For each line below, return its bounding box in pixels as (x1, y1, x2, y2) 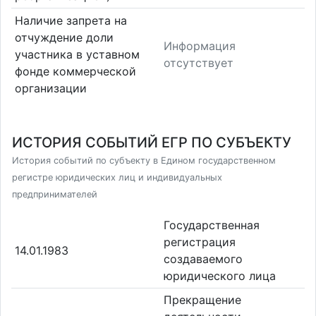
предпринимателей (12, 189, 97, 200)
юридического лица (164, 268, 276, 283)
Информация (164, 38, 236, 53)
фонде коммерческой (14, 63, 136, 78)
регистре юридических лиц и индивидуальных (12, 172, 222, 183)
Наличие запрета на (14, 13, 127, 28)
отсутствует (164, 55, 233, 70)
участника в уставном (14, 47, 140, 61)
